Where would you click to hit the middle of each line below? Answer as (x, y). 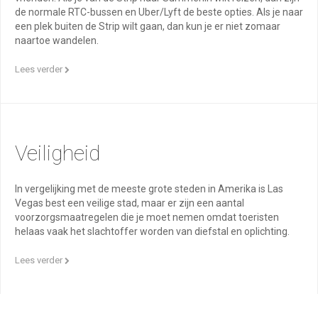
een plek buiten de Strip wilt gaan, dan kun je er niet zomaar (148, 26)
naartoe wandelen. (57, 40)
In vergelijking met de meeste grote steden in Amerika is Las (149, 189)
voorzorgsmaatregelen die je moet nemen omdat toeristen (147, 217)
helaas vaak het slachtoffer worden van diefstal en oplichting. (152, 231)
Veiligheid (57, 153)
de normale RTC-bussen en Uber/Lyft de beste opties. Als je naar (159, 12)
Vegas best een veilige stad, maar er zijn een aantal (130, 203)
